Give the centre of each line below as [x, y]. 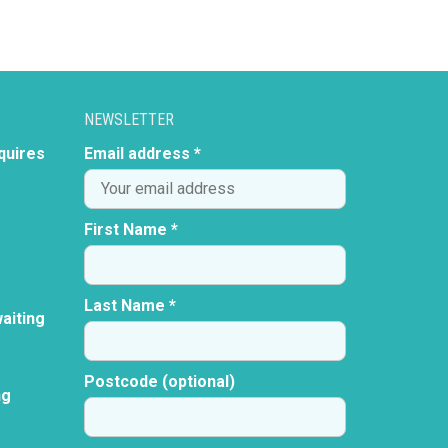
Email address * [142, 153]
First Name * [130, 229]
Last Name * [129, 305]
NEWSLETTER [128, 119]
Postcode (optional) [159, 381]
